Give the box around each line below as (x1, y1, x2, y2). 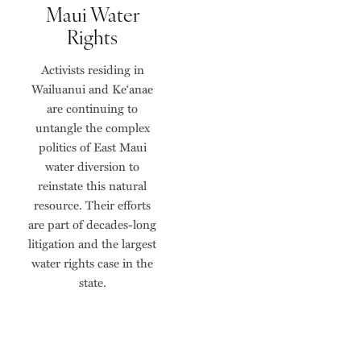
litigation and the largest (28, 234, 156, 253)
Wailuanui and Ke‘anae (31, 80, 153, 98)
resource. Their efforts (34, 196, 151, 214)
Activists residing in (40, 60, 144, 79)
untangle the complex (35, 118, 150, 137)
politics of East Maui (38, 138, 147, 156)
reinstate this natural (38, 176, 147, 195)
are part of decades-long (28, 215, 156, 234)
